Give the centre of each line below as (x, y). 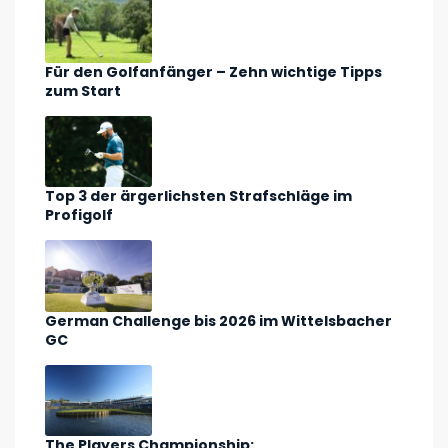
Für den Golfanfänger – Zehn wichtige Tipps (213, 71)
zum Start (83, 90)
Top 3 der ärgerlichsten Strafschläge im (198, 196)
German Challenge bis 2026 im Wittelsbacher (218, 320)
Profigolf (79, 215)
